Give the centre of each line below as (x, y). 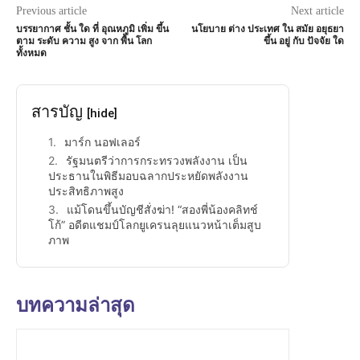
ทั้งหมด (31, 53)
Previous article (51, 11)
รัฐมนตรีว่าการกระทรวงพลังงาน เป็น (157, 161)
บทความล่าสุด (76, 306)
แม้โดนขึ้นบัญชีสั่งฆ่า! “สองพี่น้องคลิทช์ (162, 210)
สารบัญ (59, 112)
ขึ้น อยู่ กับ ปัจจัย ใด (303, 41)
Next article (317, 11)
